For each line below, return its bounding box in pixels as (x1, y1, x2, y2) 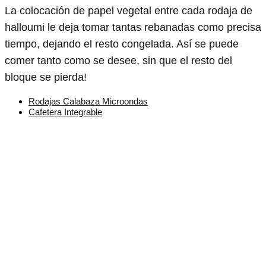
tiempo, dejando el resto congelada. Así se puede (5, 37, 239, 50)
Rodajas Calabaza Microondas (28, 96, 148, 106)
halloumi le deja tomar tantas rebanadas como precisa (5, 21, 261, 33)
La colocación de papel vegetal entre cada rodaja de (5, 4, 252, 17)
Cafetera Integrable (28, 106, 102, 117)
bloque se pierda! (5, 71, 87, 83)
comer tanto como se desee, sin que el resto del (5, 54, 232, 66)
